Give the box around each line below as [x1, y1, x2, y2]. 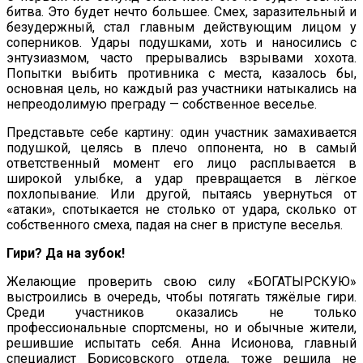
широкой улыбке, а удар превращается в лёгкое [6, 171, 357, 187]
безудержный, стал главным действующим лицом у [6, 19, 357, 36]
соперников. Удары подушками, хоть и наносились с [6, 35, 357, 51]
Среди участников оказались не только [6, 305, 357, 321]
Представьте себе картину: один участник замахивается [6, 125, 357, 141]
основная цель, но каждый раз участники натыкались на [6, 81, 357, 97]
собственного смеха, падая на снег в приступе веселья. [6, 217, 343, 233]
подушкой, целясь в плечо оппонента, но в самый [6, 140, 357, 156]
